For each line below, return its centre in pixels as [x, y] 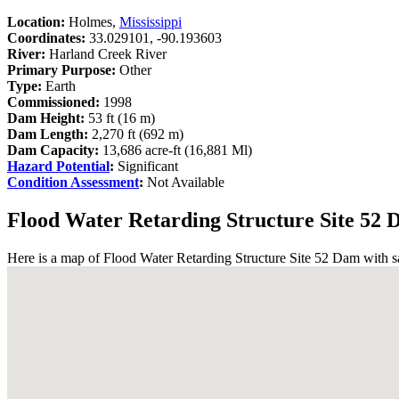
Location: [36, 21]
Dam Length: [48, 134]
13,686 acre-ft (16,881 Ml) [177, 150]
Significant [146, 166]
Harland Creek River [106, 53]
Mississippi [151, 21]
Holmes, [92, 21]
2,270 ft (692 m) [136, 134]
